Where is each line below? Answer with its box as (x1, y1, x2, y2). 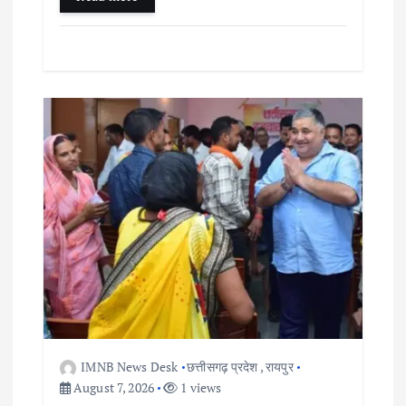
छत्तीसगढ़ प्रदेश (187, 358, 258, 376)
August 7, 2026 (70, 379, 155, 397)
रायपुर (266, 358, 294, 376)
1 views (178, 379, 222, 397)
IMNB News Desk (81, 358, 179, 376)
